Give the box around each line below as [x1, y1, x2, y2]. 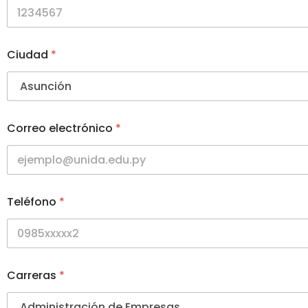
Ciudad [7, 47, 51, 63]
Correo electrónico [7, 120, 115, 137]
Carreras [7, 267, 59, 284]
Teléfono [7, 194, 59, 210]
